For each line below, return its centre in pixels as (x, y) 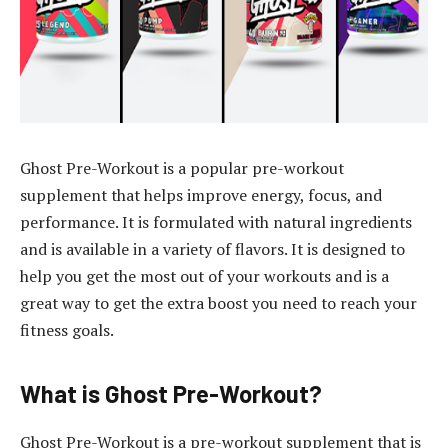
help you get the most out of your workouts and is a (204, 275)
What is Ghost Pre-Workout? (171, 393)
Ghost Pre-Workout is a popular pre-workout (182, 167)
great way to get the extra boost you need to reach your (218, 302)
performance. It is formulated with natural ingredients (216, 221)
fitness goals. (67, 329)
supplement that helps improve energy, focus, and (201, 194)
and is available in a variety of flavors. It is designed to (212, 248)
